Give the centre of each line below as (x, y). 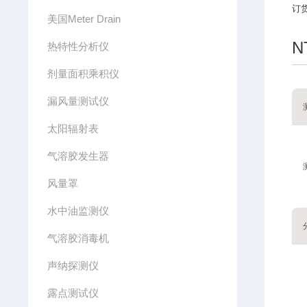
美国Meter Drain (84, 19)
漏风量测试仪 (78, 101)
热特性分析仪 (78, 46)
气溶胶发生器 (78, 156)
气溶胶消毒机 (78, 238)
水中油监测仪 (78, 211)
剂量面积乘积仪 (84, 74)
